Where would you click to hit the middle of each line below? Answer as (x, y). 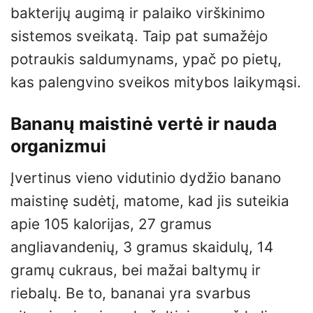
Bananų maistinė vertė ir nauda (144, 124)
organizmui (58, 146)
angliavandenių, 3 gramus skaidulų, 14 (142, 247)
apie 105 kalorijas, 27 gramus (111, 224)
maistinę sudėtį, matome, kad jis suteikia (150, 201)
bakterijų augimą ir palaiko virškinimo (138, 13)
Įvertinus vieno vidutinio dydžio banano (146, 177)
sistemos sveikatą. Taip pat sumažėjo (139, 36)
